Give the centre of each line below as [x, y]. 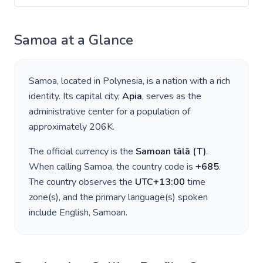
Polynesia [123, 81]
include [44, 213]
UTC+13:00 [160, 182]
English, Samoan [92, 213]
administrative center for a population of [109, 112]
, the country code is [154, 167]
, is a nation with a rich [186, 81]
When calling [56, 167]
